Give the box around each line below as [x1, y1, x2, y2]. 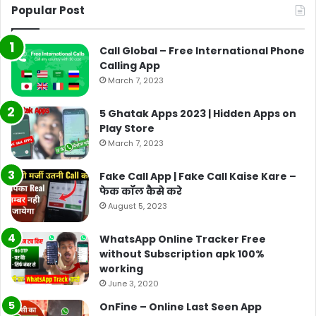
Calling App [99, 58, 160, 73]
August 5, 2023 [108, 200, 167, 212]
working [99, 261, 143, 276]
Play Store [99, 121, 154, 135]
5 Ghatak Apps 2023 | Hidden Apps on [99, 106, 296, 121]
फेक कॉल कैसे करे [99, 183, 182, 198]
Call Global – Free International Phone [99, 43, 305, 58]
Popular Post [11, 2, 85, 18]
